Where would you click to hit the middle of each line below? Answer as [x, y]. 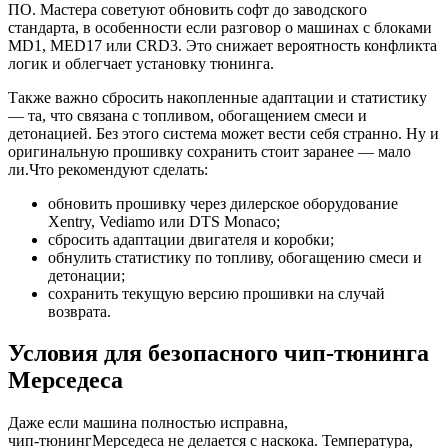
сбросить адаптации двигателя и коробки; [191, 239]
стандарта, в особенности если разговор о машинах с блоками [220, 27]
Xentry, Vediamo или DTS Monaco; [164, 221]
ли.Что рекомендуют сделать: [108, 169]
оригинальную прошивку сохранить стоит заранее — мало [209, 151]
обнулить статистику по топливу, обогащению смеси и [235, 257]
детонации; [86, 275]
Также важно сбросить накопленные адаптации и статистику [217, 97]
